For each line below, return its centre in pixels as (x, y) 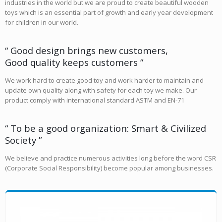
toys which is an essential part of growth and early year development (109, 13)
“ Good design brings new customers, (86, 51)
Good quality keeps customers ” (74, 62)
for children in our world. (42, 23)
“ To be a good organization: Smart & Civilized (106, 128)
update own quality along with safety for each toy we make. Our (101, 90)
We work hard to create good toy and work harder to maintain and (104, 81)
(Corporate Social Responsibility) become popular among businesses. (109, 168)
